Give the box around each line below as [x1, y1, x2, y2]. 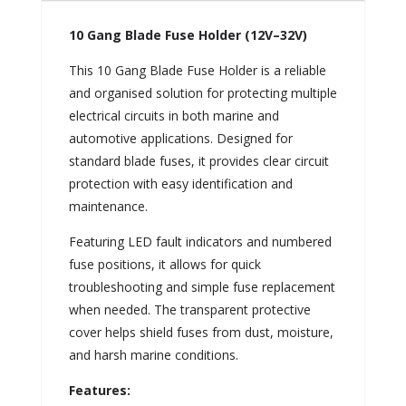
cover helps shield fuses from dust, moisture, [68, 323, 333, 341]
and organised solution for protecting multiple [68, 83, 337, 101]
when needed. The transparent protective [68, 300, 311, 318]
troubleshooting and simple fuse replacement [68, 277, 335, 295]
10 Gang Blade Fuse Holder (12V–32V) [68, 25, 307, 43]
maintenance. [68, 197, 148, 215]
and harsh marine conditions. [68, 345, 238, 363]
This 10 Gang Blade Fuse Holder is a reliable [68, 61, 326, 79]
